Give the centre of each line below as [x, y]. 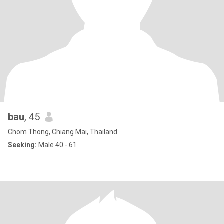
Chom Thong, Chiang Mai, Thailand [63, 132]
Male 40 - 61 [57, 145]
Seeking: [22, 145]
